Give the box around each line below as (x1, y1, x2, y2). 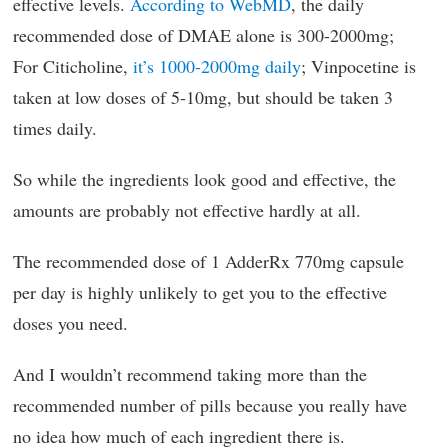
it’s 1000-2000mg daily (133, 54, 301, 78)
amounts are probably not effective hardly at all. (13, 198, 361, 222)
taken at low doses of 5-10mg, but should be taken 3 (13, 85, 393, 109)
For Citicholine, (13, 54, 133, 78)
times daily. (13, 116, 97, 140)
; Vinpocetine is (301, 54, 416, 78)
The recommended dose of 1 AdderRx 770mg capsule (13, 249, 404, 273)
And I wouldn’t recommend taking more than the (13, 362, 367, 386)
